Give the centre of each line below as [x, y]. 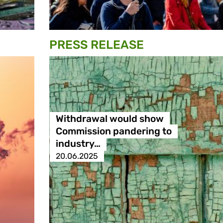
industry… [78, 144]
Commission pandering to [113, 131]
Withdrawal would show [110, 119]
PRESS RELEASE [97, 45]
